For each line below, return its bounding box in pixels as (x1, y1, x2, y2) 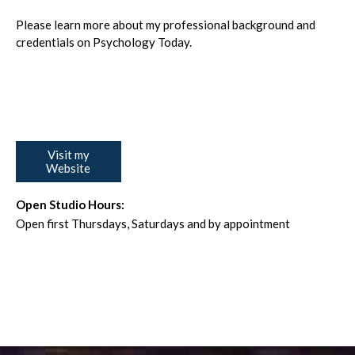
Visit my (47, 147, 90, 162)
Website (46, 161, 91, 175)
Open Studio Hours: (16, 197, 124, 212)
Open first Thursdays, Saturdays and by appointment (16, 216, 290, 231)
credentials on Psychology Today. (16, 35, 192, 49)
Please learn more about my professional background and (16, 17, 315, 32)
